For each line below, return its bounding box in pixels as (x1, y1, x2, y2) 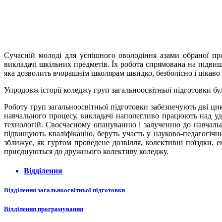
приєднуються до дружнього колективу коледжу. (4, 147, 168, 156)
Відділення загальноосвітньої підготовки (4, 186, 125, 194)
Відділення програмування (4, 205, 83, 213)
